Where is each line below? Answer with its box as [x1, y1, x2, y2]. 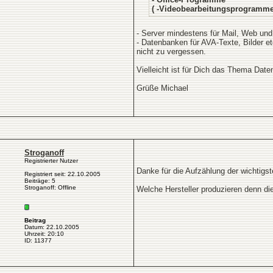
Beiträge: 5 [24, 177, 55, 184]
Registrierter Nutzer [24, 157, 78, 164]
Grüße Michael [136, 83, 188, 93]
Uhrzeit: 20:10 [24, 230, 64, 237]
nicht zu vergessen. [136, 47, 206, 56]
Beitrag [24, 217, 46, 224]
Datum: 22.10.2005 [24, 224, 79, 230]
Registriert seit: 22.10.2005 [24, 171, 101, 177]
